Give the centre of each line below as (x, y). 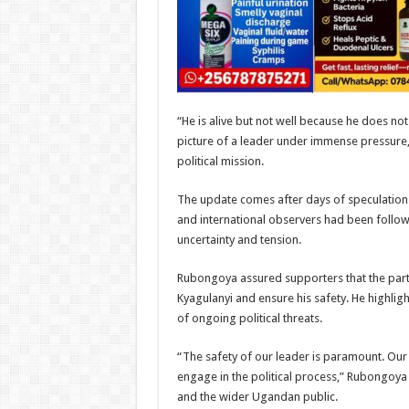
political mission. (220, 161)
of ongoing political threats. (249, 318)
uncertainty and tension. (239, 240)
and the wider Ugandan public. (257, 397)
